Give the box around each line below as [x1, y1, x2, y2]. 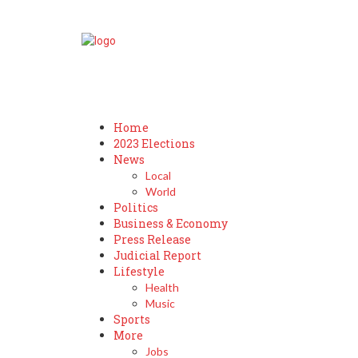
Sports [113, 312, 150, 327]
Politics [113, 200, 158, 215]
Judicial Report [113, 248, 201, 263]
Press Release [113, 232, 191, 247]
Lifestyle [113, 264, 165, 279]
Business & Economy [113, 216, 228, 231]
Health [145, 280, 179, 294]
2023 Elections [113, 136, 195, 151]
